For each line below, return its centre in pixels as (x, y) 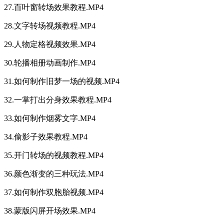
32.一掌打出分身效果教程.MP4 (58, 100)
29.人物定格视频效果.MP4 (50, 44)
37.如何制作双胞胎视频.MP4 (54, 192)
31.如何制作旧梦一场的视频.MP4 (62, 81)
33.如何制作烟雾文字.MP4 (50, 118)
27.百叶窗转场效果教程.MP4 (54, 7)
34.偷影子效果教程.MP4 (46, 137)
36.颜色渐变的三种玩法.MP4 (54, 174)
